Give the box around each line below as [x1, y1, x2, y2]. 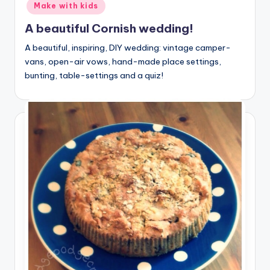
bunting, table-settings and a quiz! [25, 70, 163, 81]
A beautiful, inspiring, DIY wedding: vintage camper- [25, 42, 231, 54]
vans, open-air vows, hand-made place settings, [25, 56, 221, 67]
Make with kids [34, 1, 99, 11]
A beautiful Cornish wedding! [25, 21, 193, 36]
